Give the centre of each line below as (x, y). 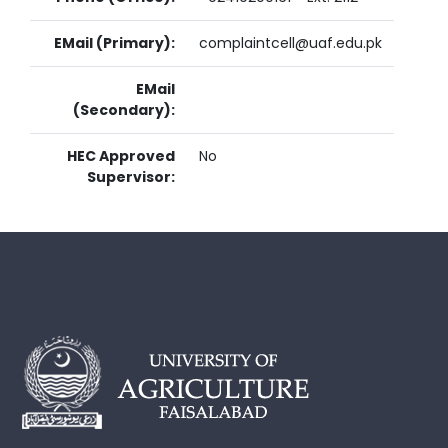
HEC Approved (121, 156)
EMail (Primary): (114, 43)
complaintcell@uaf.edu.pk (290, 43)
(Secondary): (124, 110)
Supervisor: (131, 177)
